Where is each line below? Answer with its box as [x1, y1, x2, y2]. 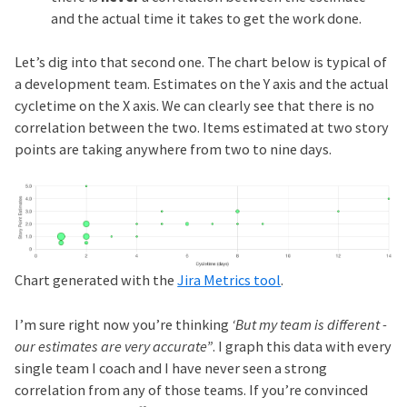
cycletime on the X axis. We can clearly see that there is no [15, 96, 375, 115]
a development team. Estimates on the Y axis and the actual [15, 74, 390, 94]
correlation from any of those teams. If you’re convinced [15, 380, 369, 399]
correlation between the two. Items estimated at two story [15, 118, 390, 137]
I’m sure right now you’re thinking [15, 314, 233, 333]
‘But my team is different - [232, 314, 388, 333]
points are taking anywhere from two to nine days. [15, 140, 333, 159]
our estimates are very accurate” [15, 336, 213, 355]
